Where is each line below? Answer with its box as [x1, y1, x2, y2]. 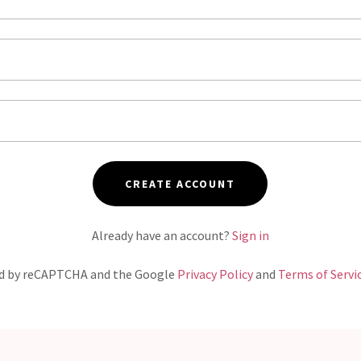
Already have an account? [91, 227, 230, 243]
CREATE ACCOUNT [125, 176, 236, 191]
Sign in [231, 227, 269, 243]
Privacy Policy [177, 266, 254, 282]
